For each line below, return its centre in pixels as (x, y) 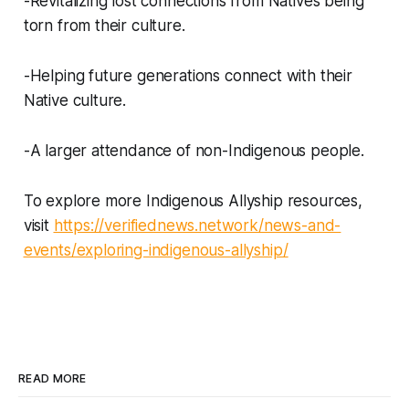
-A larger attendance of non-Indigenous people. (194, 151)
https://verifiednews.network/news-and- (197, 226)
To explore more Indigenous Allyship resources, (193, 201)
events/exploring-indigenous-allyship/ (156, 251)
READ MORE (52, 379)
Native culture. (75, 101)
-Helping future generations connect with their (188, 76)
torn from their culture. (104, 26)
